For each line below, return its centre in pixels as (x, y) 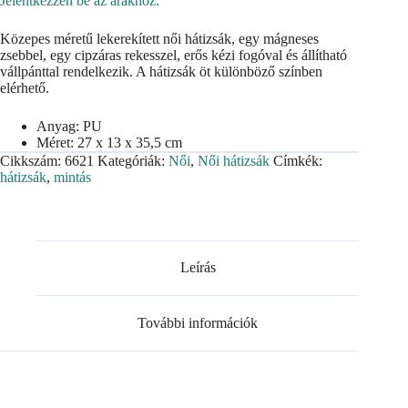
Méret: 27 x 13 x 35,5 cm (109, 142)
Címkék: (298, 160)
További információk (198, 323)
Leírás (198, 268)
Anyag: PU (69, 126)
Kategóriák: (133, 160)
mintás (72, 177)
